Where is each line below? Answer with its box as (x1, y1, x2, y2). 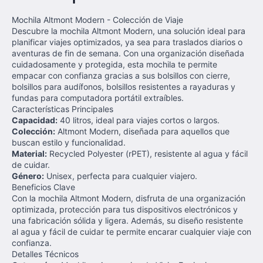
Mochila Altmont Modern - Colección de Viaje (12, 15, 183, 25)
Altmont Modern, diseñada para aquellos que (55, 126, 230, 136)
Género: (12, 171, 44, 181)
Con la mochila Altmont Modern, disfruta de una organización (12, 193, 245, 203)
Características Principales (12, 104, 113, 114)
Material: (12, 149, 47, 159)
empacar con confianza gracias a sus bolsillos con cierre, (12, 70, 230, 80)
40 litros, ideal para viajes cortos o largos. (58, 115, 220, 125)
